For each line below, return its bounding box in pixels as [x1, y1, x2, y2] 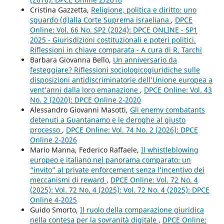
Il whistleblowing [140, 145, 198, 155]
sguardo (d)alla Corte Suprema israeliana [29, 15, 171, 25]
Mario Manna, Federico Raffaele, [29, 145, 141, 155]
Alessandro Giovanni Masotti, [29, 105, 130, 115]
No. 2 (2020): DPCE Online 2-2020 [29, 95, 141, 105]
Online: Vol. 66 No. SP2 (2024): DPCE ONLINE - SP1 [29, 25, 197, 35]
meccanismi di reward [29, 175, 106, 185]
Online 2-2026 [29, 135, 77, 145]
